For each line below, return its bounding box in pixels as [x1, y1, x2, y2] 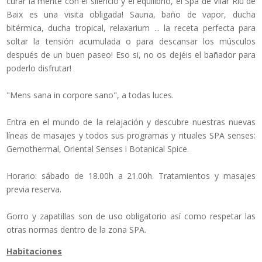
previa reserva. [6, 184, 61, 195]
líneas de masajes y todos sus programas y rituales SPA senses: [6, 130, 256, 142]
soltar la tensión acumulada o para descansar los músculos [6, 36, 256, 47]
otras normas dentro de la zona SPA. [6, 224, 146, 236]
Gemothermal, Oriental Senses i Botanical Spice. [6, 143, 189, 155]
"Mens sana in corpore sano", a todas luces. [6, 89, 174, 101]
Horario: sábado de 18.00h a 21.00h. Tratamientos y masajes [6, 170, 256, 182]
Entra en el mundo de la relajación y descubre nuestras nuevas [6, 116, 256, 128]
